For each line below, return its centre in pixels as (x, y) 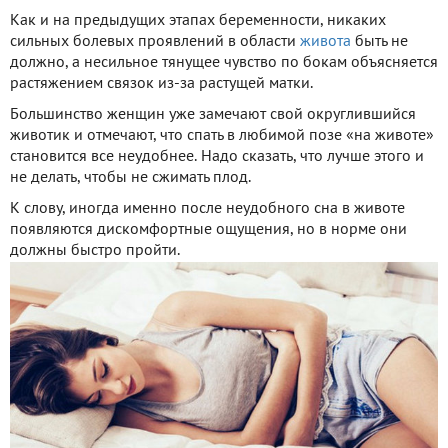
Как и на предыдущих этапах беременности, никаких (198, 20)
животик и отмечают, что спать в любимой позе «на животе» (222, 135)
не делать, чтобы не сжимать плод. (130, 177)
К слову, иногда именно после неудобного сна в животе (207, 208)
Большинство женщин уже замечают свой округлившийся (213, 114)
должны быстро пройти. (95, 250)
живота (325, 41)
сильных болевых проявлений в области (155, 41)
